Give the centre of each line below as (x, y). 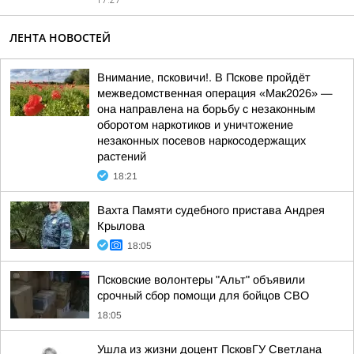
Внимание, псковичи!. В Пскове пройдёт (204, 77)
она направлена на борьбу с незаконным (206, 109)
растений (122, 156)
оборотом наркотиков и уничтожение (195, 125)
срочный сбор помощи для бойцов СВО (203, 296)
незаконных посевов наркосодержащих (201, 141)
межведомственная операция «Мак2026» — (215, 93)
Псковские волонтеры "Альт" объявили (201, 280)
